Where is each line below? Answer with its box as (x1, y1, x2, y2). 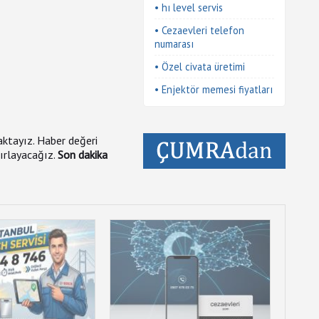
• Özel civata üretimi (155, 60, 245, 73)
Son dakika (58, 147, 108, 162)
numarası (155, 37, 194, 51)
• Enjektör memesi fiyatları (155, 83, 273, 96)
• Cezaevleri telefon (155, 23, 244, 37)
